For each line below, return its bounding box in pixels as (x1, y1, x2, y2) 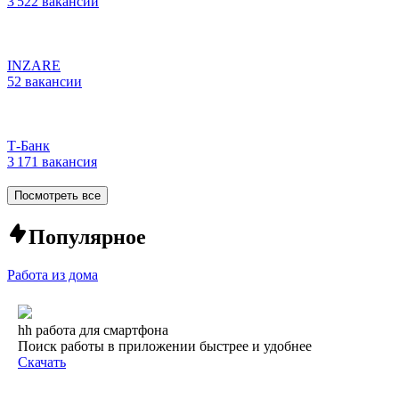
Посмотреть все (14, 188, 101, 202)
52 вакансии (7, 73, 82, 89)
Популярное (28, 224, 146, 248)
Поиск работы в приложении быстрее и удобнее (18, 338, 312, 354)
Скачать (18, 354, 66, 370)
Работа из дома (7, 266, 98, 282)
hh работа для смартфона (18, 322, 168, 338)
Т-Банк (7, 137, 50, 153)
